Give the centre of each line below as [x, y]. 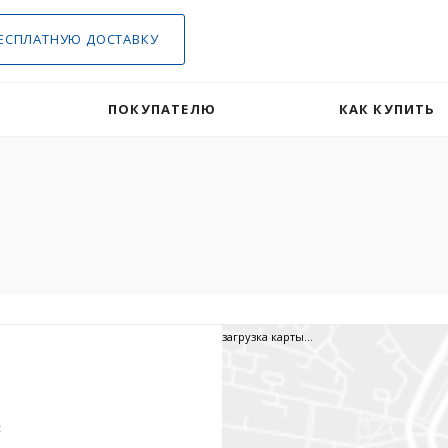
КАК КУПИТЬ [387, 109]
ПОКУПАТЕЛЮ [162, 109]
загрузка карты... [267, 336]
